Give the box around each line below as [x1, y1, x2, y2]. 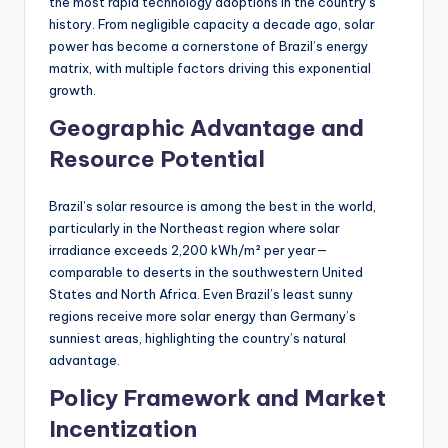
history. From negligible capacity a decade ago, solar [49, 16, 375, 33]
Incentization [49, 415, 197, 444]
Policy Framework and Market [49, 384, 386, 413]
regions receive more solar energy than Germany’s [49, 308, 356, 325]
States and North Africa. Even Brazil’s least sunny [49, 286, 353, 303]
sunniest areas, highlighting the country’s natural [49, 330, 346, 347]
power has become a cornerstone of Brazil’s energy [49, 38, 368, 55]
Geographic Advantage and [49, 114, 364, 143]
